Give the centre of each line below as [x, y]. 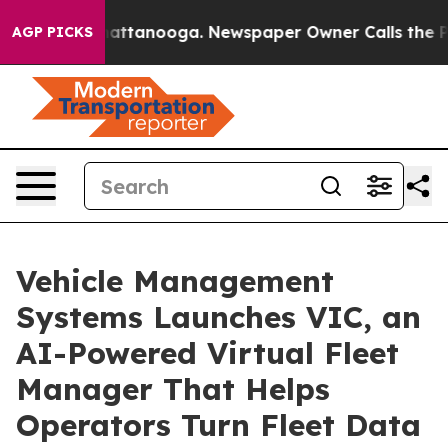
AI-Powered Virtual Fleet [207, 353]
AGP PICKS [52, 32]
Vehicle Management [175, 281]
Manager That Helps [173, 389]
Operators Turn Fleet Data [218, 425]
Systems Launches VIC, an [218, 317]
